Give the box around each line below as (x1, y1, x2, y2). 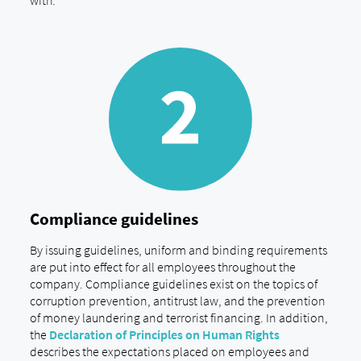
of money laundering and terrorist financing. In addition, (29, 309, 328, 326)
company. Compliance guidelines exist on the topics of (29, 275, 317, 292)
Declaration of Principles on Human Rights (48, 326, 280, 342)
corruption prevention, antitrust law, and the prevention (29, 292, 326, 309)
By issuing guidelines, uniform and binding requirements (29, 241, 327, 258)
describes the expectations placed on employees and (29, 342, 309, 359)
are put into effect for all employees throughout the (29, 258, 296, 275)
